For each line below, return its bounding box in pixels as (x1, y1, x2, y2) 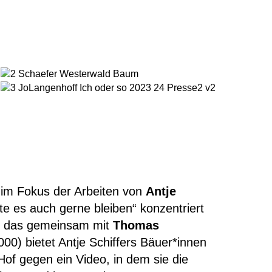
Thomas (113, 219, 159, 232)
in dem (114, 253, 150, 266)
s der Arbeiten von (44, 185, 146, 198)
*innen (172, 236, 206, 249)
